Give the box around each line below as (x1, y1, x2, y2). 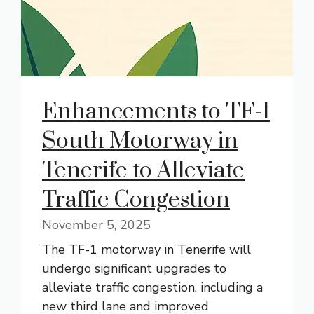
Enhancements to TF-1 (42, 97, 270, 126)
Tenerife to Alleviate (42, 156, 245, 185)
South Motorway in (42, 127, 238, 156)
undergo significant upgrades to (42, 260, 226, 277)
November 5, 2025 (42, 217, 151, 233)
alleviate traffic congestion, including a (42, 279, 263, 296)
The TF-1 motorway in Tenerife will (42, 241, 251, 258)
